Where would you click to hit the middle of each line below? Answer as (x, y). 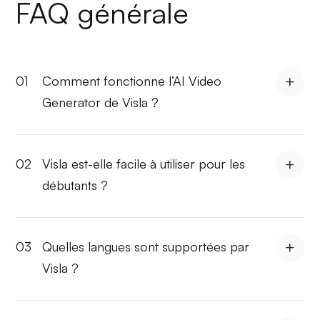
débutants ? (75, 185)
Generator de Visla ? (101, 102)
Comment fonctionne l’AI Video (132, 80)
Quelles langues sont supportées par (146, 246)
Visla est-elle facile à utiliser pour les (144, 163)
